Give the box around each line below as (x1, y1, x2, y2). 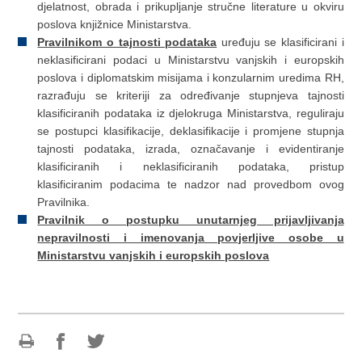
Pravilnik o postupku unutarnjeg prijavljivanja (37, 213, 344, 226)
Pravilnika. (37, 195, 90, 208)
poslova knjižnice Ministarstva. (37, 17, 192, 31)
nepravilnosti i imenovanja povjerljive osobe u (37, 230, 344, 244)
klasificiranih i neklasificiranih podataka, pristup (37, 159, 344, 173)
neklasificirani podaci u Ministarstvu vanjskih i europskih (37, 53, 344, 66)
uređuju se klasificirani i (217, 35, 344, 48)
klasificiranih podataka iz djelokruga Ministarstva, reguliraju (37, 106, 344, 120)
